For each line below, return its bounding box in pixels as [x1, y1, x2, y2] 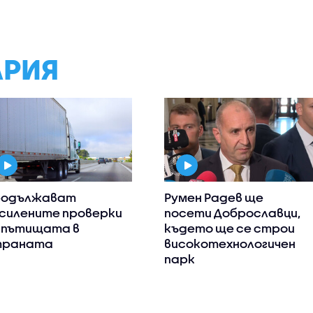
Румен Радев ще [164, 191, 264, 205]
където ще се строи [164, 221, 296, 235]
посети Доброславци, [164, 206, 302, 220]
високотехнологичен [164, 237, 296, 251]
